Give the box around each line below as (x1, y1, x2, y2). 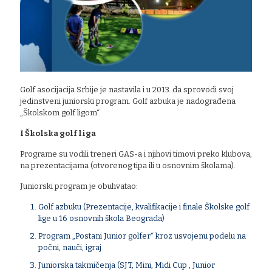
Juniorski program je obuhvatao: (20, 181, 138, 191)
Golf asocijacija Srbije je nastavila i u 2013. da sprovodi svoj (20, 84, 234, 94)
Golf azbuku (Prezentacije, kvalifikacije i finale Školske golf (38, 202, 250, 211)
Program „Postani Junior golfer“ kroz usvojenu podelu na (38, 231, 246, 240)
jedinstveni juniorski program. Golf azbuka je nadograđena (20, 96, 236, 106)
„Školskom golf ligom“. (20, 107, 101, 117)
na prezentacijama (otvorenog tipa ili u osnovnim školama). (20, 160, 236, 170)
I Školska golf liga (20, 128, 96, 138)
